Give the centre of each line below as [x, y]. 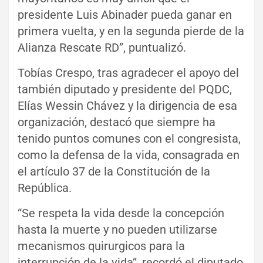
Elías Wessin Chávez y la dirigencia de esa [127, 105]
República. [45, 188]
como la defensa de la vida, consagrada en [129, 155]
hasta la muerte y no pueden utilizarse [117, 229]
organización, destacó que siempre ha [117, 122]
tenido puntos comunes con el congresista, [129, 138]
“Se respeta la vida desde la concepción [121, 213]
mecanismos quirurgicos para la [101, 246]
